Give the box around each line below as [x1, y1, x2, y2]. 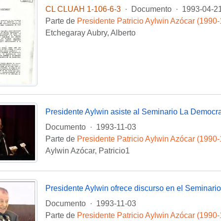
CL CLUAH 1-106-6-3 [45, 5, 121, 14]
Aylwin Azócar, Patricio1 [45, 146, 130, 155]
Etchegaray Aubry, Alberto [45, 29, 136, 37]
